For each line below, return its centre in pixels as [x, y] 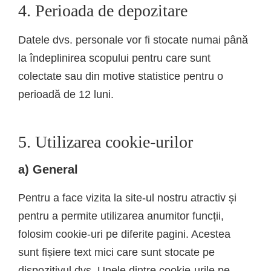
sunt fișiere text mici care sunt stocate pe [116, 252]
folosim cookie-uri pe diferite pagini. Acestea [124, 234]
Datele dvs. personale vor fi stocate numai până [133, 40]
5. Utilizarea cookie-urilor [106, 142]
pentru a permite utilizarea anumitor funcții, [121, 216]
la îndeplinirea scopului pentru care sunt [114, 58]
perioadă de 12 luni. [66, 94]
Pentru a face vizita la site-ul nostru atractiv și [127, 198]
